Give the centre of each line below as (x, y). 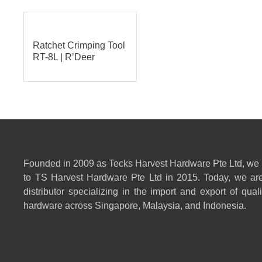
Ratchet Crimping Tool (79, 45)
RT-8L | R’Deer (64, 57)
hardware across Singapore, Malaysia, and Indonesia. (135, 206)
